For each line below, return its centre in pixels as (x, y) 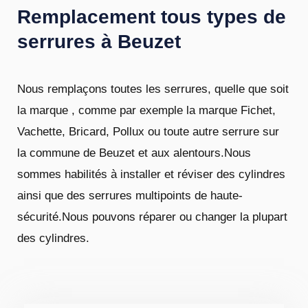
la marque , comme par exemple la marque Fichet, (146, 111)
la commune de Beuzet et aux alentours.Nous (134, 153)
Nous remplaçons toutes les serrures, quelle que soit (153, 89)
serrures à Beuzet (99, 42)
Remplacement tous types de (152, 17)
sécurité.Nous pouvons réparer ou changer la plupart (152, 217)
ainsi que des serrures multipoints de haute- (130, 196)
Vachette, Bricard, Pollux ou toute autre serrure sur (148, 132)
